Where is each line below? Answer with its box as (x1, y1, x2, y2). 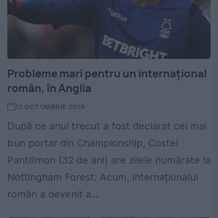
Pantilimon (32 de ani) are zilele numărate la (7, 154, 211, 166)
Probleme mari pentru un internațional (7, 66, 207, 81)
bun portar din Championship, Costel (7, 137, 178, 149)
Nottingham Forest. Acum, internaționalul (7, 171, 198, 183)
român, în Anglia (7, 81, 91, 96)
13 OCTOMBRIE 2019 (15, 103, 85, 111)
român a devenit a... (7, 188, 98, 200)
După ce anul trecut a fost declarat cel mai (7, 120, 206, 132)
